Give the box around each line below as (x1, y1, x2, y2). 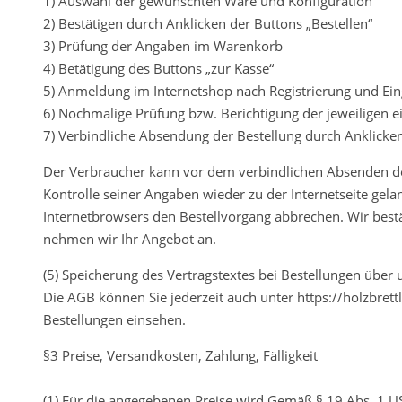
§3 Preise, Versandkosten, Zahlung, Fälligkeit (43, 345, 318, 364)
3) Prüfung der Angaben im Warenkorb (43, 36, 283, 55)
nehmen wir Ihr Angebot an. (43, 229, 216, 248)
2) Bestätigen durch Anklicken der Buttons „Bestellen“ (43, 13, 372, 32)
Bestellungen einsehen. (43, 310, 186, 328)
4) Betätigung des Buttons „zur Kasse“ (43, 58, 274, 77)
